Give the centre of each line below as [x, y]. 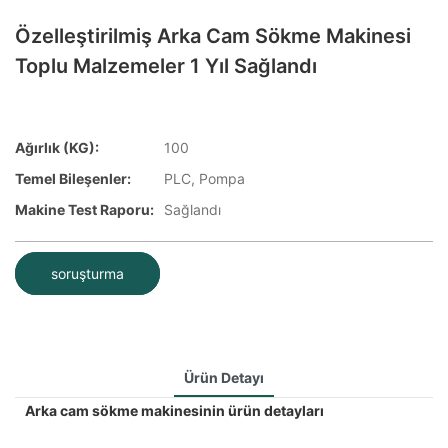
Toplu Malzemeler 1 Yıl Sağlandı [166, 65]
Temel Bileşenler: [73, 178]
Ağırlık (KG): [57, 147]
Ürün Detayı [224, 378]
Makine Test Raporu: [84, 209]
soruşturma [87, 274]
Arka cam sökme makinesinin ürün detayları [174, 411]
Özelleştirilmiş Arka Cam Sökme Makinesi [213, 35]
